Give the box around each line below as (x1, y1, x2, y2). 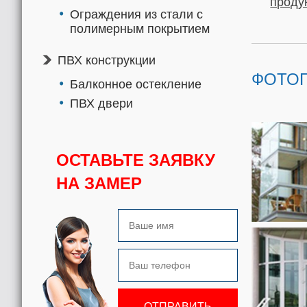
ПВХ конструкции (58, 53, 156, 67)
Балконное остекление (70, 77, 201, 91)
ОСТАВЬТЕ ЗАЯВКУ (56, 151, 215, 169)
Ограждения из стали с (70, 8, 203, 21)
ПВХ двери (70, 97, 133, 110)
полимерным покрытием (70, 22, 210, 36)
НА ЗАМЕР (56, 174, 142, 193)
